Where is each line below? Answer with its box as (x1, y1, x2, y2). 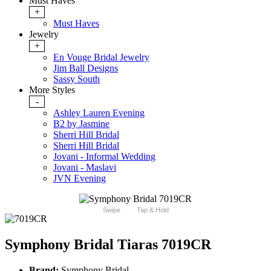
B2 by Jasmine (53, 119, 109, 129)
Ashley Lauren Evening (53, 108, 145, 119)
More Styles (29, 85, 75, 96)
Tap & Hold (136, 206, 169, 214)
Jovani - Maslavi (53, 162, 116, 173)
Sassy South (53, 74, 100, 85)
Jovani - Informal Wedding (53, 151, 155, 162)
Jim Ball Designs (53, 63, 118, 74)
